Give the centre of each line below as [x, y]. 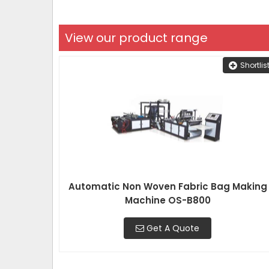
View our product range [136, 38]
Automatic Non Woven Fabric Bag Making [168, 186]
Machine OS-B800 [168, 200]
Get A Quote [172, 228]
